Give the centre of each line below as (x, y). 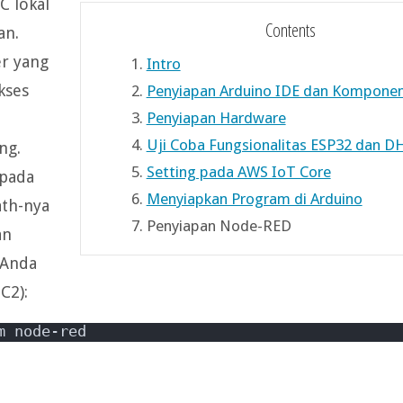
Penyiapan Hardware (216, 117)
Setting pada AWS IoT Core (238, 171)
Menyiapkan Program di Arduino (254, 198)
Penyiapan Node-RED (219, 225)
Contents (291, 29)
